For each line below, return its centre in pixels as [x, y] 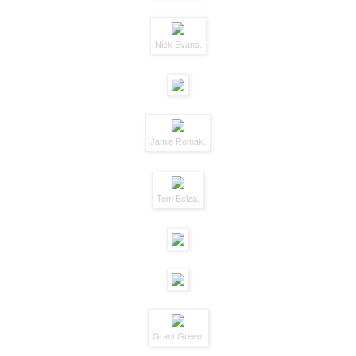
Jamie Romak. [178, 142]
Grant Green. [178, 337]
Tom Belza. [178, 198]
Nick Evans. [178, 44]
